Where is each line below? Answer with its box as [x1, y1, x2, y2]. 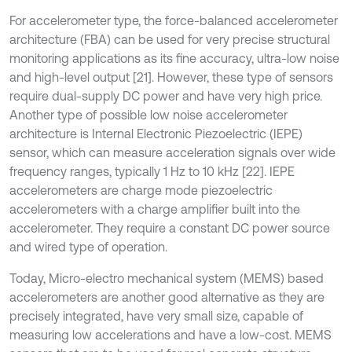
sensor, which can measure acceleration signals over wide [9, 145, 335, 159]
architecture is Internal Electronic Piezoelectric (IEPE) [9, 126, 302, 141]
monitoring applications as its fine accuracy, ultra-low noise [9, 51, 339, 65]
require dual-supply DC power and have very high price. [9, 89, 322, 103]
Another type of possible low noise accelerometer [9, 108, 288, 122]
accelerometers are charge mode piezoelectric [9, 183, 273, 197]
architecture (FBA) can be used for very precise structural [9, 32, 330, 46]
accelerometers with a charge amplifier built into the [9, 202, 300, 216]
